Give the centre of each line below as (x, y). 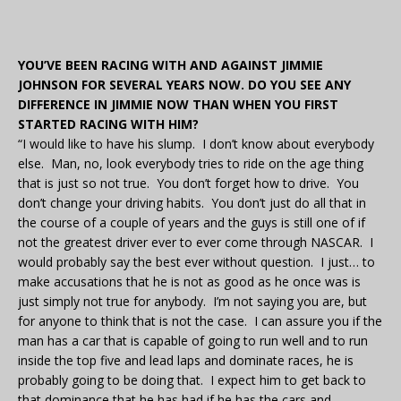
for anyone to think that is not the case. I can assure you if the (200, 321)
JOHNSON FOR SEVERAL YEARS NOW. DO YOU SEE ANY (184, 85)
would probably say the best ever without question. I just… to (196, 262)
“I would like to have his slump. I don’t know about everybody (196, 144)
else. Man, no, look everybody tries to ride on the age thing (191, 164)
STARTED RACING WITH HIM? (108, 124)
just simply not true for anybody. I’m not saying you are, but (192, 302)
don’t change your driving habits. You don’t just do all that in (192, 203)
